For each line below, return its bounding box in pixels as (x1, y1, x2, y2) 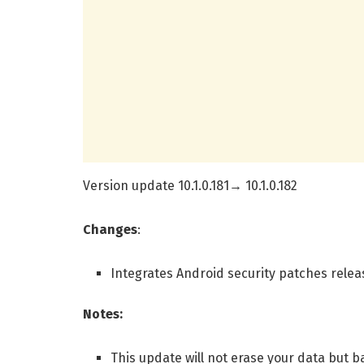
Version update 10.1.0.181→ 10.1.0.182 (83, 178, 297, 194)
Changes (83, 222, 137, 238)
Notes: (83, 306, 123, 323)
